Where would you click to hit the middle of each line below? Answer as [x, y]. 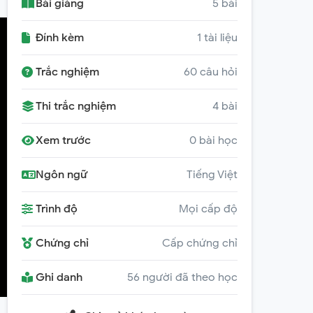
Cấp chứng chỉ [200, 243]
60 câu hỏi [211, 72]
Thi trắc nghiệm [76, 106]
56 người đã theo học [182, 277]
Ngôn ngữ [61, 175]
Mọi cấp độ [208, 209]
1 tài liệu [217, 38]
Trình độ [57, 209]
